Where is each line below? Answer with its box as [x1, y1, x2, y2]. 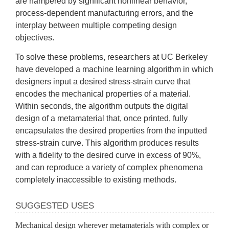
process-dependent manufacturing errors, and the [15, 8, 193, 17]
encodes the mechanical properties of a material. [15, 89, 191, 98]
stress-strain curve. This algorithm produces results [15, 138, 199, 147]
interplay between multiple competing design [15, 20, 177, 30]
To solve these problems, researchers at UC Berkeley [15, 52, 208, 61]
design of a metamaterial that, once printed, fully [15, 113, 188, 123]
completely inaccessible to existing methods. [15, 175, 176, 184]
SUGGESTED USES [15, 200, 94, 211]
